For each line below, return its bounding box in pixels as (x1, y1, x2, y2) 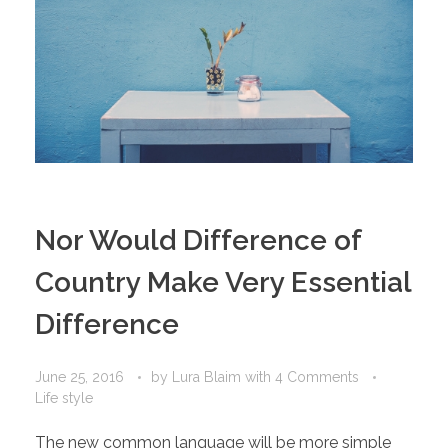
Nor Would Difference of (35, 223, 361, 257)
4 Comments (275, 368, 359, 385)
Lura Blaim (172, 368, 245, 385)
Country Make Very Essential (35, 265, 411, 299)
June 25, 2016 (35, 368, 124, 385)
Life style (35, 389, 93, 406)
